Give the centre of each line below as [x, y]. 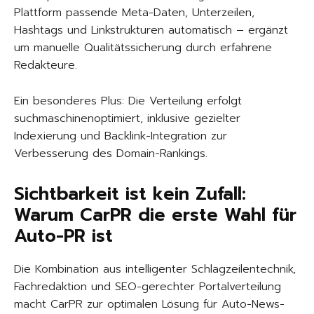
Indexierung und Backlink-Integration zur [121, 136]
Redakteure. [46, 66]
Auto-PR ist [63, 237]
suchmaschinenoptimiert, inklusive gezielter [127, 119]
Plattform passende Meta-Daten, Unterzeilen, [134, 13]
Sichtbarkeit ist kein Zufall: [130, 194]
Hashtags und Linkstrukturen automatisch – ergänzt [151, 30]
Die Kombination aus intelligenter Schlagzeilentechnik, [155, 269]
